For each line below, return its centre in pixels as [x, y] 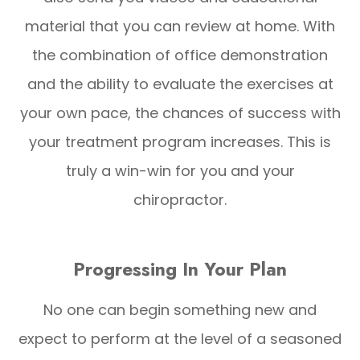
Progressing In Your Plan [180, 269]
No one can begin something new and [180, 309]
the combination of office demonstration [180, 55]
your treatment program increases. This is [180, 141]
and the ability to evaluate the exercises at [180, 84]
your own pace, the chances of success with [180, 112]
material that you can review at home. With [180, 26]
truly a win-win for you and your [180, 170]
